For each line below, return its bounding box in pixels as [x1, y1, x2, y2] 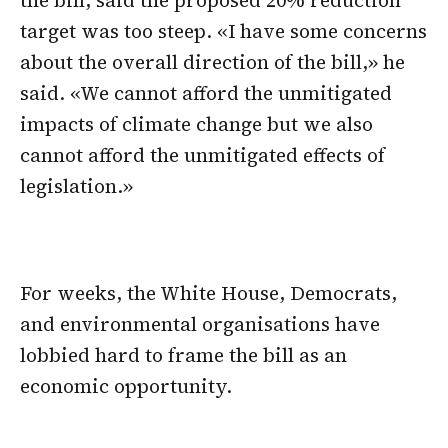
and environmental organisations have [20, 311, 380, 338]
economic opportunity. [20, 373, 232, 400]
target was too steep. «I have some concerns [20, 17, 427, 44]
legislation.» [20, 172, 133, 199]
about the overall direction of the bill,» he [20, 48, 405, 75]
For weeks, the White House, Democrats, [20, 280, 397, 307]
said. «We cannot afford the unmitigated [20, 79, 392, 106]
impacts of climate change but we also [20, 110, 373, 137]
